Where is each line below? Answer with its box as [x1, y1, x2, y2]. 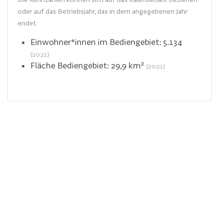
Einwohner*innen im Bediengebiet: [30, 37, 163, 46]
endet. [18, 19, 37, 27]
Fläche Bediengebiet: [30, 60, 111, 70]
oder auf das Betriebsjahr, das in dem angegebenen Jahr [18, 7, 188, 15]
